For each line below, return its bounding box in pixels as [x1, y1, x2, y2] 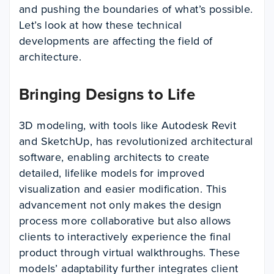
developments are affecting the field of [19, 33, 213, 49]
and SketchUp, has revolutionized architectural [19, 133, 253, 149]
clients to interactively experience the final [19, 229, 231, 245]
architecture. [19, 49, 82, 65]
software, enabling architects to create [19, 149, 210, 165]
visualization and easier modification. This [19, 181, 227, 197]
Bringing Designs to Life [19, 83, 195, 106]
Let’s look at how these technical [19, 17, 182, 33]
